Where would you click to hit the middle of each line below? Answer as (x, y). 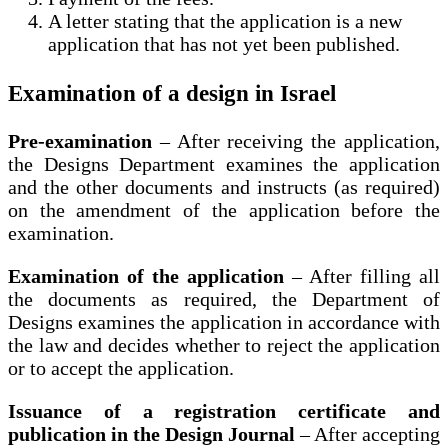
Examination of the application (146, 276)
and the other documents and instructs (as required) (224, 187)
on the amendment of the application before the (224, 210)
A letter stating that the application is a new (225, 21)
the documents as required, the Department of (224, 299)
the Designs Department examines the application (224, 164)
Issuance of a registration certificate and (224, 411)
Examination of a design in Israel (172, 92)
